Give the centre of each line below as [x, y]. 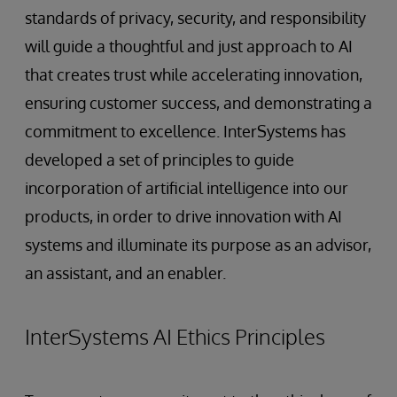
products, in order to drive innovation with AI [183, 216]
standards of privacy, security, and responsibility [195, 18]
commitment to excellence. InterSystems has [185, 131]
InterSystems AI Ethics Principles [175, 336]
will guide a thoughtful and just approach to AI [189, 46]
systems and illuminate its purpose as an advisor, [198, 245]
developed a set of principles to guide [160, 160]
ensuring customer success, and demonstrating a [198, 103]
